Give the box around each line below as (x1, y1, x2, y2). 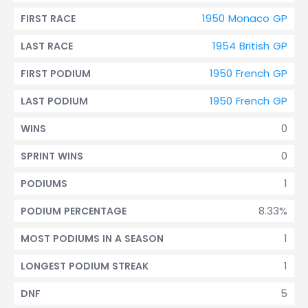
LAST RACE (21, 39, 73, 53)
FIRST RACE (21, 12, 76, 25)
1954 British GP (212, 38, 287, 53)
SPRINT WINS (21, 149, 83, 163)
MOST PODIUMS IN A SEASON (21, 232, 164, 245)
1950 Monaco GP (202, 11, 287, 25)
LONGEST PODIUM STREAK (21, 259, 148, 273)
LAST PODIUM (21, 94, 88, 108)
